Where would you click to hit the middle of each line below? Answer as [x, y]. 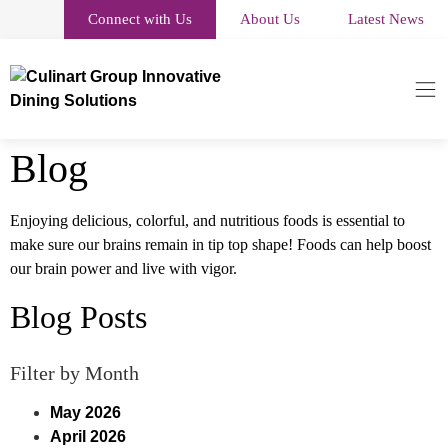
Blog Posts [78, 317]
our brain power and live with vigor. [123, 268]
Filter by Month [74, 373]
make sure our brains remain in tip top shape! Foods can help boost [220, 244]
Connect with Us [140, 19]
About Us [270, 19]
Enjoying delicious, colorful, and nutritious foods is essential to [207, 220]
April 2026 [88, 436]
